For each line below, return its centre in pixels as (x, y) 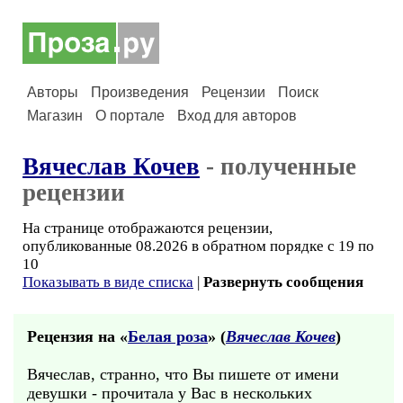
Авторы (53, 92)
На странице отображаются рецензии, (148, 228)
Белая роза (168, 336)
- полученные (278, 166)
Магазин (55, 116)
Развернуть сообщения (283, 282)
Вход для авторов (237, 116)
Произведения (140, 92)
